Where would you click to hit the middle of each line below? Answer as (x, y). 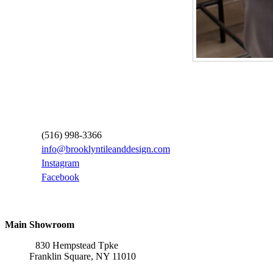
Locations (25, 200)
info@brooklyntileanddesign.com (106, 149)
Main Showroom (40, 225)
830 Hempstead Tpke (77, 246)
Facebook (60, 177)
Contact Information (48, 111)
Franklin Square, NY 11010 (83, 257)
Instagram (60, 163)
